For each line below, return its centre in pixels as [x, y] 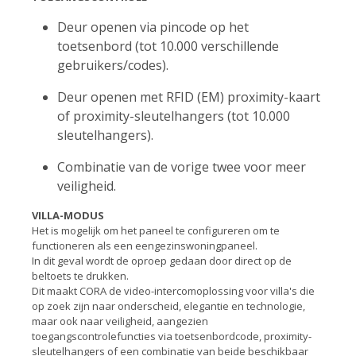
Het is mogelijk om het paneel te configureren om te [156, 230]
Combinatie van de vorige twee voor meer [182, 167]
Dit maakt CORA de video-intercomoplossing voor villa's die [173, 291]
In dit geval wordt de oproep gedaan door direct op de [162, 261]
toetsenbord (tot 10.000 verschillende [168, 46]
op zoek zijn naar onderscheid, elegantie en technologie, [168, 306]
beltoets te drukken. [80, 276]
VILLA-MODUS [68, 215]
